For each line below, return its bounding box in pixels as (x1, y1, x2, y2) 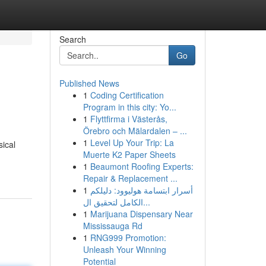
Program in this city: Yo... (83, 101, 176, 113)
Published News (59, 77, 119, 89)
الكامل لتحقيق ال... (142, 196, 150, 208)
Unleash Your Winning (83, 243, 166, 255)
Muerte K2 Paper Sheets (83, 148, 176, 160)
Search (59, 33, 86, 45)
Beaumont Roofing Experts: (90, 160, 194, 172)
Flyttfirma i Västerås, (90, 113, 167, 125)
